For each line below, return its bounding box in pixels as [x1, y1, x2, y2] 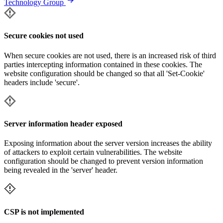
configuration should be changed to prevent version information [4, 157, 203, 166]
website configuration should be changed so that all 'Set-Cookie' [4, 69, 205, 78]
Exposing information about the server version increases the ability [4, 139, 212, 148]
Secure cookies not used [4, 31, 84, 40]
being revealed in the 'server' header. [4, 166, 117, 175]
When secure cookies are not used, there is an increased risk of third [4, 51, 216, 60]
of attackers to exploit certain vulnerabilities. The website [4, 148, 182, 157]
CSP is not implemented [4, 207, 84, 216]
